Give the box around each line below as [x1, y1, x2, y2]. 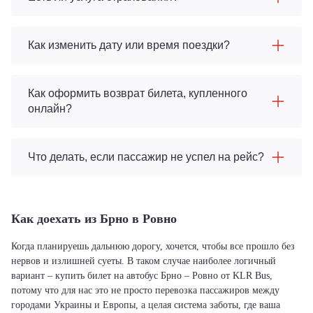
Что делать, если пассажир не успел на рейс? [28, 151, 264, 163]
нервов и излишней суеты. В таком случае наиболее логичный [11, 256, 276, 266]
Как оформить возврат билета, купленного [28, 87, 247, 99]
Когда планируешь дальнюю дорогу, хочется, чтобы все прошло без [11, 241, 295, 252]
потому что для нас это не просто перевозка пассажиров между [11, 285, 279, 296]
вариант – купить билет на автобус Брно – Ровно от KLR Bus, [11, 270, 272, 281]
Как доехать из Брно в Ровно [11, 212, 177, 226]
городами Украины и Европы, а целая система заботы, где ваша [11, 300, 280, 310]
